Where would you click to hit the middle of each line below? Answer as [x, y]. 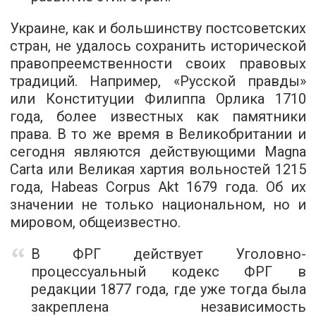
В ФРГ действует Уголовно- [169, 254]
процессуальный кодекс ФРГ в [169, 272]
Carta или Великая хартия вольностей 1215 [158, 169]
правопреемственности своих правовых [158, 63]
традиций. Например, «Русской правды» [158, 81]
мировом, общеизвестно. [95, 222]
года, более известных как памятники [158, 116]
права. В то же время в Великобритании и [158, 134]
